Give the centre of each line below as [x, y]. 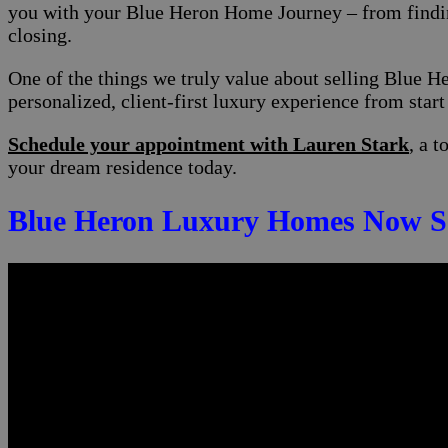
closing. [40, 35]
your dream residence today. [122, 167]
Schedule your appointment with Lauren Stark [208, 144]
